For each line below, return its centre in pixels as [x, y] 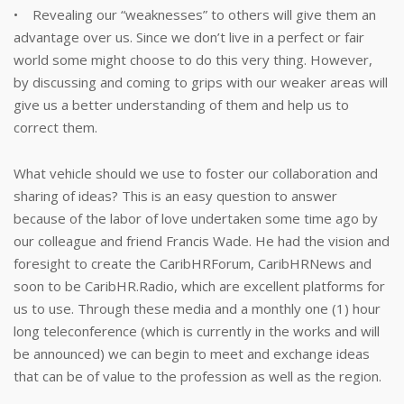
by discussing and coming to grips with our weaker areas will [201, 82]
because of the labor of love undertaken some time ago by [196, 218]
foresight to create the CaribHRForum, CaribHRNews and [193, 263]
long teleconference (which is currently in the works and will [197, 331]
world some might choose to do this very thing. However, [193, 60]
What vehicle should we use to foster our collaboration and [196, 173]
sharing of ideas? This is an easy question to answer [175, 196]
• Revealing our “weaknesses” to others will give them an [195, 14]
